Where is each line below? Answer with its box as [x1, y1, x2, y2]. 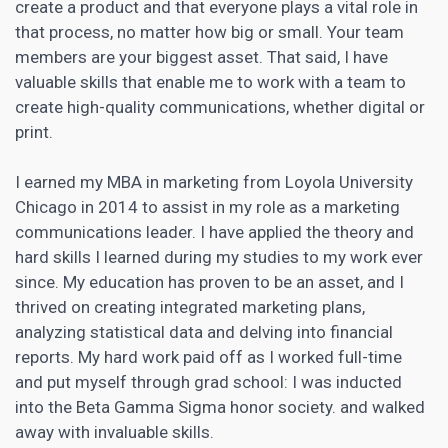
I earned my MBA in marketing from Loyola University [15, 171, 413, 192]
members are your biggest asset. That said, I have [15, 46, 388, 67]
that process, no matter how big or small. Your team [15, 21, 404, 42]
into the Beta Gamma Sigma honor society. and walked [15, 396, 425, 417]
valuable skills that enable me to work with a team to [15, 71, 406, 92]
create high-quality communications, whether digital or [15, 96, 425, 117]
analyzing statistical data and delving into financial [15, 321, 393, 342]
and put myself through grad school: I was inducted [15, 371, 402, 392]
